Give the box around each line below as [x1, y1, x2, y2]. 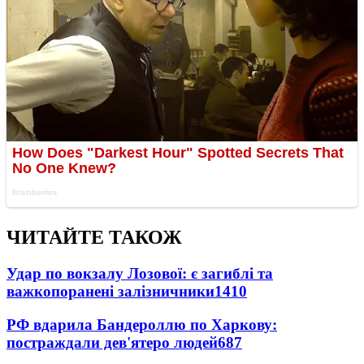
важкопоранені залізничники [6, 282, 214, 300]
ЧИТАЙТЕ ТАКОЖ [6, 227, 182, 249]
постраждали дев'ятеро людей [6, 333, 218, 351]
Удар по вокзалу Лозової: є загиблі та [6, 264, 273, 282]
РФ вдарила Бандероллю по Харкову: [6, 315, 277, 333]
